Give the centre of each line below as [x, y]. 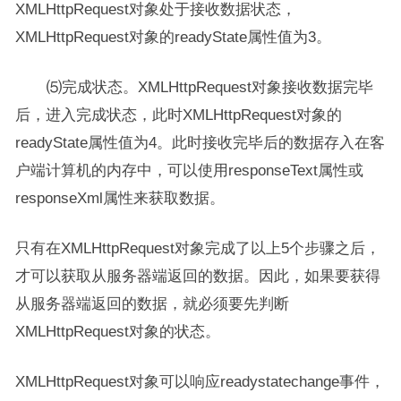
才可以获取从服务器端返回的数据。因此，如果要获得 [197, 276]
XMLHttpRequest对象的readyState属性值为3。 [173, 37]
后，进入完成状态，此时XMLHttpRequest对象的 [178, 115]
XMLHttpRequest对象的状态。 [117, 331]
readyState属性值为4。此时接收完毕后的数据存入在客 [200, 142]
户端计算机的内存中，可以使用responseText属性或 [189, 170]
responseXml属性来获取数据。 [119, 198]
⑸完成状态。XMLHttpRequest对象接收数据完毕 [194, 87]
